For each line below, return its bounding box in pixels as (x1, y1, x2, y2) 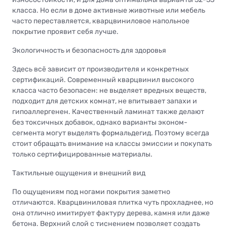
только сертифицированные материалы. (12, 149, 153, 159)
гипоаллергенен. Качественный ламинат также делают (12, 107, 204, 116)
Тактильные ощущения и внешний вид (12, 168, 145, 177)
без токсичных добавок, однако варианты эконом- (12, 118, 187, 127)
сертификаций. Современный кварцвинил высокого (12, 75, 194, 84)
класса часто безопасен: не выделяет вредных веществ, (12, 86, 206, 95)
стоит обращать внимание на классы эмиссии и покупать (12, 139, 212, 148)
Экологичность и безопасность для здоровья (12, 46, 166, 55)
